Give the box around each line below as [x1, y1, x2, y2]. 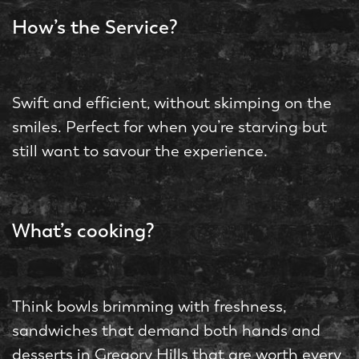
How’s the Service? [12, 15, 178, 39]
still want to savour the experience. [12, 142, 268, 161]
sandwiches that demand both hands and [12, 321, 321, 341]
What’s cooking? [12, 219, 155, 243]
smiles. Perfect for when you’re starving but [12, 118, 327, 137]
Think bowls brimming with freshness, [12, 297, 286, 317]
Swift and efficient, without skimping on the [12, 94, 332, 113]
